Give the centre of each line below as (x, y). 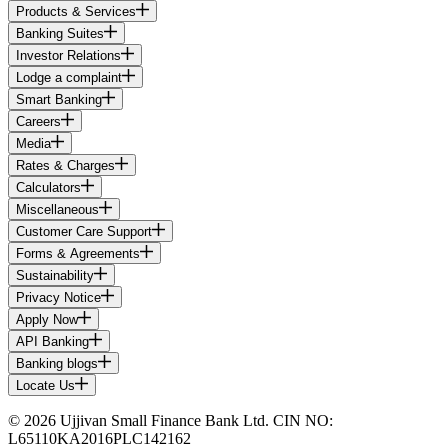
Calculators (48, 188)
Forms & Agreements (78, 254)
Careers (38, 122)
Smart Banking (59, 100)
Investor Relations (68, 56)
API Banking (52, 342)
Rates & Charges (65, 166)
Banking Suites (60, 34)
